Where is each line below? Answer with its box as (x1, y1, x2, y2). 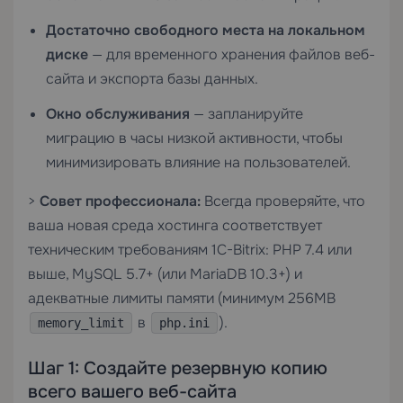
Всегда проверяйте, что (201, 192, 365, 210)
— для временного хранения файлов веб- (88, 45, 375, 64)
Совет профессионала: (40, 192, 201, 210)
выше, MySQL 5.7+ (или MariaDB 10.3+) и (28, 264, 302, 283)
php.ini (159, 316, 210, 330)
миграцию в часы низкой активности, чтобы (46, 129, 343, 148)
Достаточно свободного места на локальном (46, 21, 365, 40)
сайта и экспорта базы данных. (46, 69, 258, 88)
